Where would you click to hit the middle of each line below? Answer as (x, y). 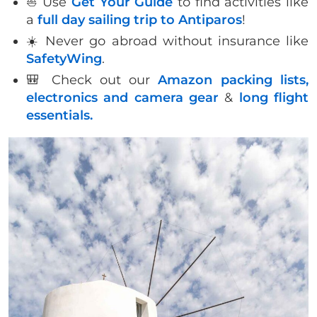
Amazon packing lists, (234, 80)
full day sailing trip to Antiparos (140, 19)
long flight (274, 97)
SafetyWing (64, 58)
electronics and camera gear (122, 97)
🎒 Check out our (92, 80)
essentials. (59, 115)
